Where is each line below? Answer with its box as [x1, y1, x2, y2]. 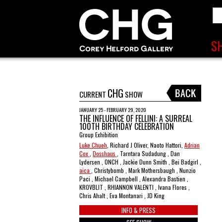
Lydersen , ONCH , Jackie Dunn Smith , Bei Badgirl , [79, 158, 201, 166]
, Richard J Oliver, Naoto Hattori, [107, 141, 184, 149]
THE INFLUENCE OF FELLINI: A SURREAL [79, 112, 192, 124]
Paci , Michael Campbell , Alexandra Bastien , [79, 174, 188, 183]
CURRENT [79, 89, 108, 100]
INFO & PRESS [121, 205, 156, 215]
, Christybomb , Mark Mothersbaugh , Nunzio [91, 166, 196, 174]
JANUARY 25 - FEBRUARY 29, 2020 [79, 106, 146, 113]
